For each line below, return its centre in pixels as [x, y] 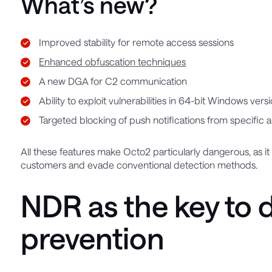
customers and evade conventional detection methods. [139, 165]
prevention [93, 238]
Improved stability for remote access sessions [137, 42]
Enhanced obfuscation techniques [113, 62]
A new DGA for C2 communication [113, 81]
